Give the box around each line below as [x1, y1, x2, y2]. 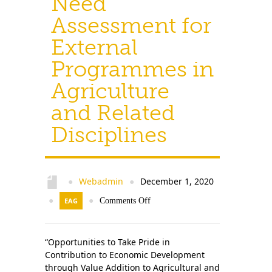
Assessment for [51, 12, 211, 38]
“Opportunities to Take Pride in [45, 236, 170, 248]
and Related [51, 100, 175, 126]
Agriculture [51, 78, 169, 104]
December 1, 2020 [138, 175, 214, 187]
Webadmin [79, 175, 123, 187]
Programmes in [51, 56, 214, 82]
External [51, 34, 138, 60]
